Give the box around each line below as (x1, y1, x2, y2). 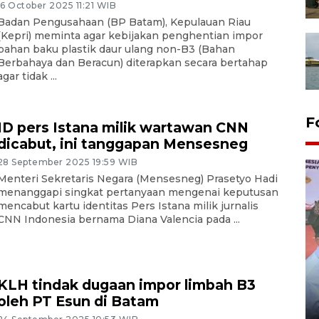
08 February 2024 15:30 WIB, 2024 (70, 301, 233, 313)
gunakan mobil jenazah (70, 280, 236, 298)
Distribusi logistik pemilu (70, 263, 249, 281)
